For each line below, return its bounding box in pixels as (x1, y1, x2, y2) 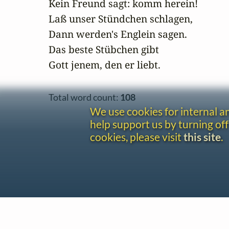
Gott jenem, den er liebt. (49, 58, 161, 72)
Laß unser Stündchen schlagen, (49, 12, 193, 26)
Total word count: (49, 91, 120, 103)
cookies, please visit (90, 130, 184, 144)
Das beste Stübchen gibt (49, 42, 159, 57)
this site (184, 130, 221, 144)
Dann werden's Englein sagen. (49, 27, 187, 41)
